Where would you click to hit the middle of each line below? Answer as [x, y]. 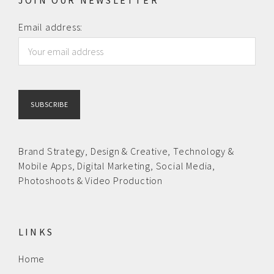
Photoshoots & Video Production [91, 181]
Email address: [51, 27]
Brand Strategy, [54, 151]
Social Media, [186, 166]
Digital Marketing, [115, 166]
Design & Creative [129, 151]
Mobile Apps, [47, 166]
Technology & [204, 151]
